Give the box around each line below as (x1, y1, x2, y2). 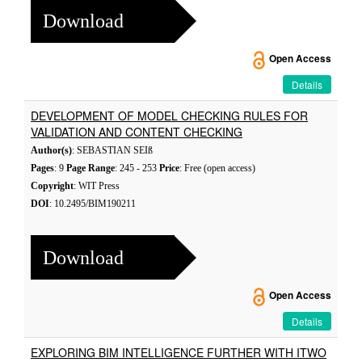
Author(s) (31, 145, 72, 156)
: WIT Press (74, 180, 120, 192)
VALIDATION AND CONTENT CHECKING (31, 124, 242, 140)
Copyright (31, 180, 74, 192)
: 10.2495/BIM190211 (49, 198, 136, 209)
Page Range (66, 162, 115, 174)
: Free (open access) (179, 162, 255, 174)
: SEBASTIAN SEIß (72, 145, 153, 156)
